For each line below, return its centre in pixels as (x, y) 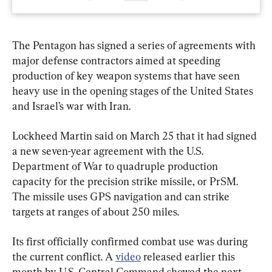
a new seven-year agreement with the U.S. (109, 151)
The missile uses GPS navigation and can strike (122, 196)
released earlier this (189, 256)
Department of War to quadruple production (116, 166)
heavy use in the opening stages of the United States (134, 90)
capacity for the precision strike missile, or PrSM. (126, 181)
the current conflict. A (64, 256)
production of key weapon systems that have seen (127, 75)
